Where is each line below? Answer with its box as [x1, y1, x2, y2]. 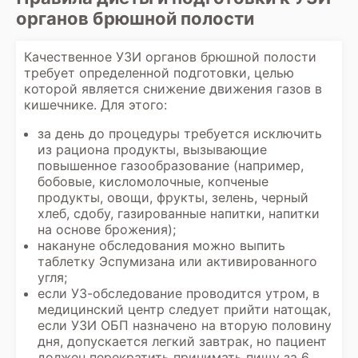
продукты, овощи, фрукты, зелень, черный [38, 189, 308, 205]
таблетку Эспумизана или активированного [38, 253, 317, 269]
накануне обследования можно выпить [38, 237, 285, 253]
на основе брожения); [38, 221, 176, 237]
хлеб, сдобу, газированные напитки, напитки [38, 205, 320, 221]
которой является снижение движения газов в [24, 80, 322, 97]
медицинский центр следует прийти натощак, [38, 300, 331, 317]
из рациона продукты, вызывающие [38, 141, 267, 157]
